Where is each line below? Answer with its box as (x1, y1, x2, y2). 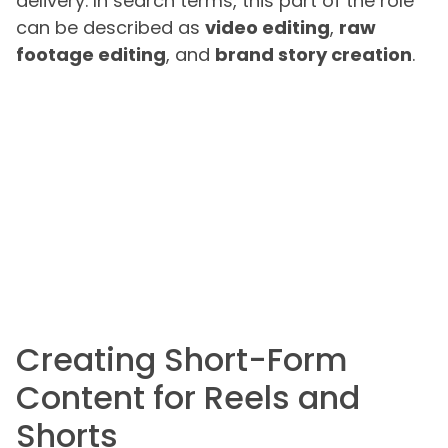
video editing (205, 15, 330, 41)
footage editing (16, 42, 166, 68)
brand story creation (215, 42, 412, 68)
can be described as (16, 15, 205, 41)
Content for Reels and (16, 374, 360, 420)
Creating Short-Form (16, 336, 348, 382)
